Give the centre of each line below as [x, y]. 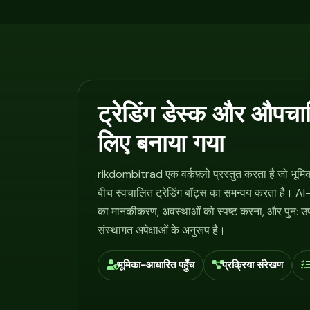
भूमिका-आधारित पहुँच [155, 265]
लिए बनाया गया [161, 144]
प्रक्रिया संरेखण [253, 265]
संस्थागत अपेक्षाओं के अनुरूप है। [162, 230]
